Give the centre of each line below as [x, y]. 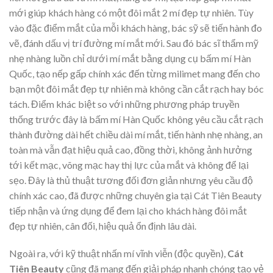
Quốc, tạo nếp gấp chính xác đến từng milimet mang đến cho [135, 73]
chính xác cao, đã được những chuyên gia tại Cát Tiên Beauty [135, 195]
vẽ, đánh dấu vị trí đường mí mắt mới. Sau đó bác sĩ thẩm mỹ [134, 43]
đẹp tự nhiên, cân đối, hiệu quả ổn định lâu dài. [103, 225]
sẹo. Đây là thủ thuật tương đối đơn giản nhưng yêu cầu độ [131, 180]
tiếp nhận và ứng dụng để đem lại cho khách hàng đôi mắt [128, 210]
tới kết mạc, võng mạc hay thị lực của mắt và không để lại [129, 165]
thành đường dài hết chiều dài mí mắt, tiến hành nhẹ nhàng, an [136, 134]
